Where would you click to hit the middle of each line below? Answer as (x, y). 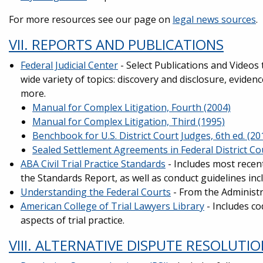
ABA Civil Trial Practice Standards (93, 164)
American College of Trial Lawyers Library (112, 206)
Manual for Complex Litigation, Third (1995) (129, 122)
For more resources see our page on (91, 19)
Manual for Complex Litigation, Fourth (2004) (131, 107)
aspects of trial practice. (73, 220)
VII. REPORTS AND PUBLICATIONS (116, 44)
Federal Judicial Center (69, 65)
